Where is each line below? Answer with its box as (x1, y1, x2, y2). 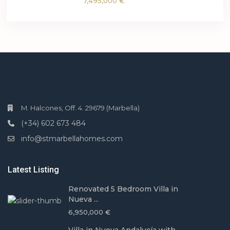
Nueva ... (68, 195, 99, 204)
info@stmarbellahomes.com (21, 134, 123, 144)
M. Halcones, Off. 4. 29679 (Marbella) (21, 104, 140, 112)
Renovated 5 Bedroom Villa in (68, 184, 179, 194)
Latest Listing (8, 165, 60, 175)
